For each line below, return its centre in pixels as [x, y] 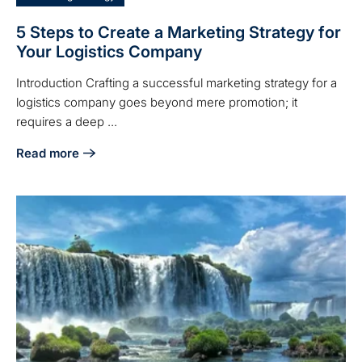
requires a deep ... [67, 121]
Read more [48, 153]
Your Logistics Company [109, 51]
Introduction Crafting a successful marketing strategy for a [177, 82]
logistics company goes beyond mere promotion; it [157, 102]
